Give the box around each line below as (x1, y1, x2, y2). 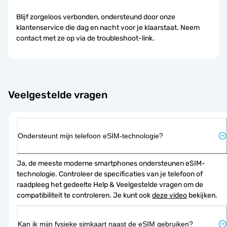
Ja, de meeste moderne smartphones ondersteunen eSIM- (17, 159, 205, 168)
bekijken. (187, 191, 217, 200)
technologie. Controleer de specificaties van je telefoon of (17, 169, 203, 178)
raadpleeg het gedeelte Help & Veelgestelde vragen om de (17, 180, 203, 189)
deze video (152, 191, 187, 200)
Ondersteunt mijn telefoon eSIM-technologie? (18, 131, 163, 140)
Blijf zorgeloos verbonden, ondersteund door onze (16, 12, 175, 21)
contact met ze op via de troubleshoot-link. (16, 33, 155, 43)
